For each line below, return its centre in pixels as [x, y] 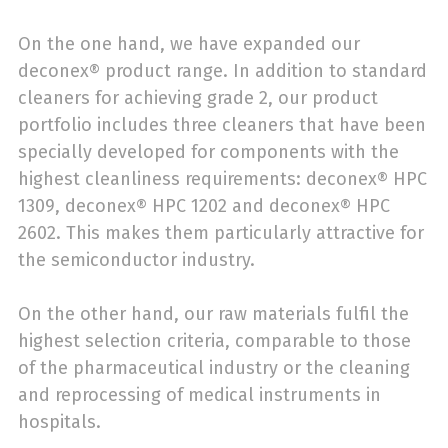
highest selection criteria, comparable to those [214, 341]
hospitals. [62, 422]
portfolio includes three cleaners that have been [222, 125]
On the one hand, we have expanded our [189, 44]
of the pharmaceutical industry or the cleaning [214, 368]
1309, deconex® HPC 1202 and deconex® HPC [204, 206]
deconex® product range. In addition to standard [222, 71]
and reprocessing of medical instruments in [199, 395]
